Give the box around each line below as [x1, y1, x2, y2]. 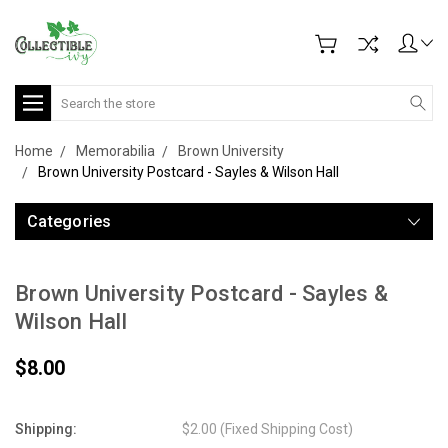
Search [51, 87, 96, 103]
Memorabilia [76, 143, 155, 159]
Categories [27, 212, 112, 231]
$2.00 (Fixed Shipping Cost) [182, 421, 354, 437]
